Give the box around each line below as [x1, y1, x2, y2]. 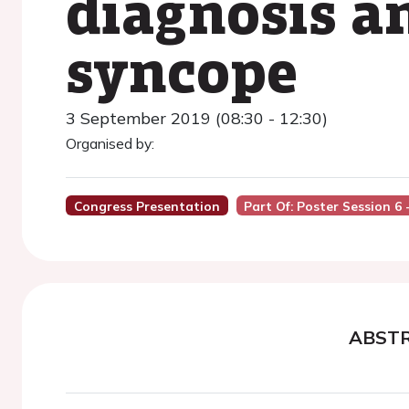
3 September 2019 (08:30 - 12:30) [66, 108, 328, 129]
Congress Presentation [73, 198, 220, 214]
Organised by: [66, 134, 154, 152]
